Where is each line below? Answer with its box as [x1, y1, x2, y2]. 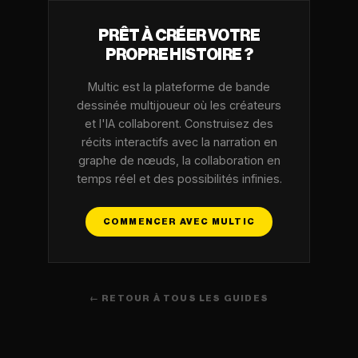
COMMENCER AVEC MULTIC [102, 217, 256, 226]
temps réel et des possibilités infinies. [76, 172, 282, 185]
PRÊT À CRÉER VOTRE [97, 28, 261, 44]
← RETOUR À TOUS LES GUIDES [89, 294, 269, 303]
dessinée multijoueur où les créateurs [77, 98, 281, 112]
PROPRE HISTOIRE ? [105, 47, 253, 63]
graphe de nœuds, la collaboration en [78, 153, 280, 167]
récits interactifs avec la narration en [81, 135, 277, 149]
